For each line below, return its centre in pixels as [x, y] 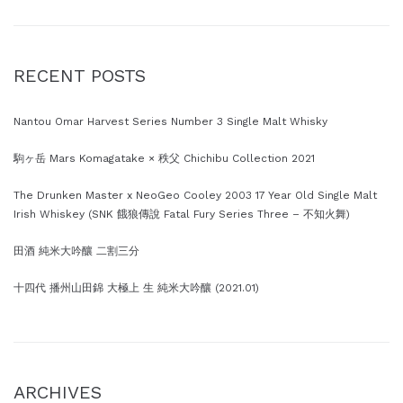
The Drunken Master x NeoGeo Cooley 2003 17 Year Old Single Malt [195, 196]
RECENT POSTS [80, 76]
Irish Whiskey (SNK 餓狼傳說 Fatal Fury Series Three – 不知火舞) [182, 215]
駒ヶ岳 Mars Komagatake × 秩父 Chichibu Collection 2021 [164, 159]
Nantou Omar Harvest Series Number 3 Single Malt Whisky [170, 122]
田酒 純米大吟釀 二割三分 [76, 251]
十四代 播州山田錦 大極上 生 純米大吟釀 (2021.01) [136, 288]
